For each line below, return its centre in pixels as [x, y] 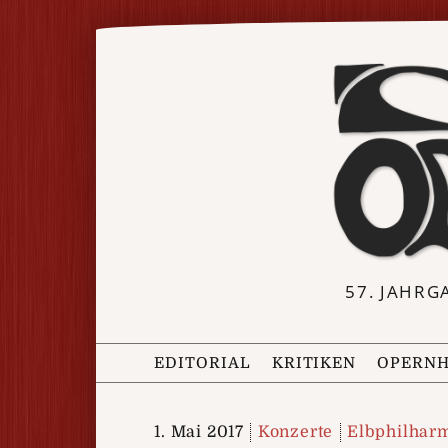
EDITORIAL [202, 362]
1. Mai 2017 [199, 431]
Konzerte [295, 431]
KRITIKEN [314, 362]
